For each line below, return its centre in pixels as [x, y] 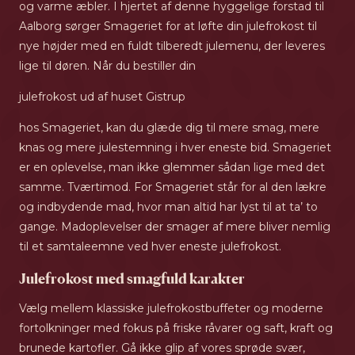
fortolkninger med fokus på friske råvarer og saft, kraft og [176, 328]
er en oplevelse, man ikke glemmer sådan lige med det [172, 168]
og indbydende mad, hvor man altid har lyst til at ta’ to [168, 207]
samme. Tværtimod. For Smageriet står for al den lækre [173, 187]
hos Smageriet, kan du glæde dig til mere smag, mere [169, 128]
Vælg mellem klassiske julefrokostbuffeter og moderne [171, 309]
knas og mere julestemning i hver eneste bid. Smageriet [175, 148]
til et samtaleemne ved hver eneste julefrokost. [150, 247]
